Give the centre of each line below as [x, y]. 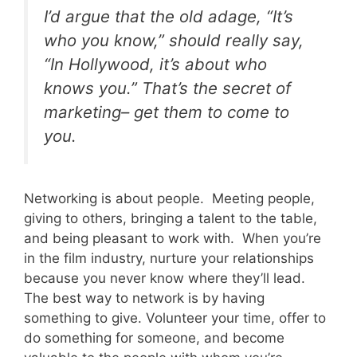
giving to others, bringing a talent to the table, [171, 218]
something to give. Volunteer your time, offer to [175, 318]
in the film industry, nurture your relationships [169, 258]
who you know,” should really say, [174, 41]
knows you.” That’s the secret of [167, 88]
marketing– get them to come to [167, 112]
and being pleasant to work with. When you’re [173, 238]
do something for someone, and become [154, 337]
